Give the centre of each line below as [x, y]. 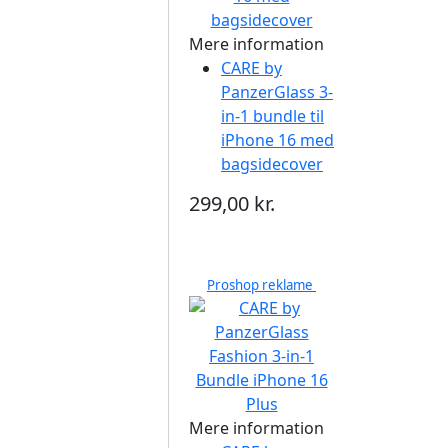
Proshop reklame [261, 285]
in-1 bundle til [272, 116]
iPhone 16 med [277, 140]
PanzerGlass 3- [277, 92]
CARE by [251, 68]
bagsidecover [272, 164]
